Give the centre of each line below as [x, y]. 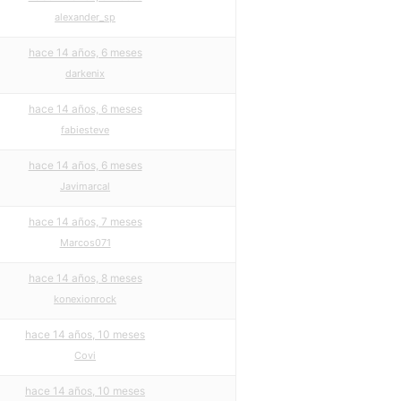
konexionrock [85, 299]
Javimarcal [85, 186]
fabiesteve [85, 130]
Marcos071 [85, 243]
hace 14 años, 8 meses [85, 278]
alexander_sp [85, 17]
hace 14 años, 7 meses [85, 222]
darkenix [85, 73]
